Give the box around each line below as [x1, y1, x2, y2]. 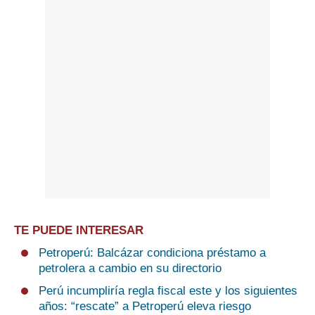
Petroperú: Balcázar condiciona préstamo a [39, 246, 266, 260]
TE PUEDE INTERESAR [14, 224, 143, 238]
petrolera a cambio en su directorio [39, 262, 221, 276]
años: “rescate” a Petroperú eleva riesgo [39, 300, 251, 314]
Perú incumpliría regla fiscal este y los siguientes [39, 284, 297, 298]
